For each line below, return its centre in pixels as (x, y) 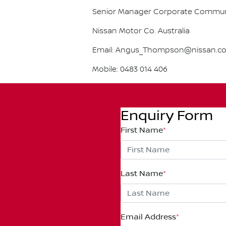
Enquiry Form (167, 116)
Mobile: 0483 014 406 (130, 70)
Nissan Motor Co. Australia (141, 31)
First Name (142, 130)
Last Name (142, 174)
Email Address (148, 217)
